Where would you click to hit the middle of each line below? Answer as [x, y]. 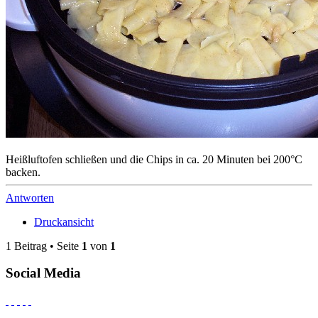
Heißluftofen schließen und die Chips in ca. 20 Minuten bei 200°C [154, 159]
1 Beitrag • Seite [44, 246]
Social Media [43, 273]
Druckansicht [64, 221]
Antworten [30, 197]
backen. [23, 172]
